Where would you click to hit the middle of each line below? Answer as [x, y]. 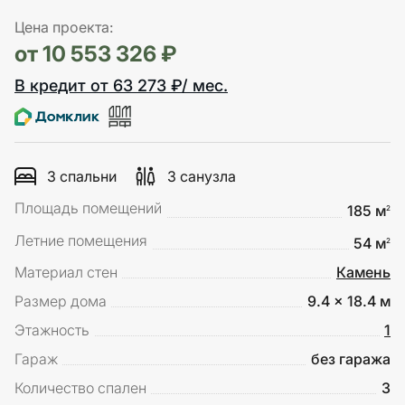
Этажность [52, 330]
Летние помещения [81, 240]
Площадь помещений [88, 208]
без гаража [351, 359]
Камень [363, 273]
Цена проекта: [64, 27]
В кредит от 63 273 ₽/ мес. [121, 85]
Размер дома [61, 301]
